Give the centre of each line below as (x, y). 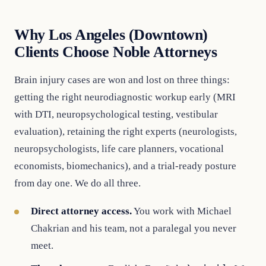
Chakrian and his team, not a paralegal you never (134, 228)
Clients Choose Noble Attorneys (116, 52)
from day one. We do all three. (77, 183)
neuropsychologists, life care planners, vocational (119, 149)
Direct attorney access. (81, 211)
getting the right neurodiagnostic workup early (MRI (125, 97)
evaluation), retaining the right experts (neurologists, (126, 132)
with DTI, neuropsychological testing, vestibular (116, 114)
